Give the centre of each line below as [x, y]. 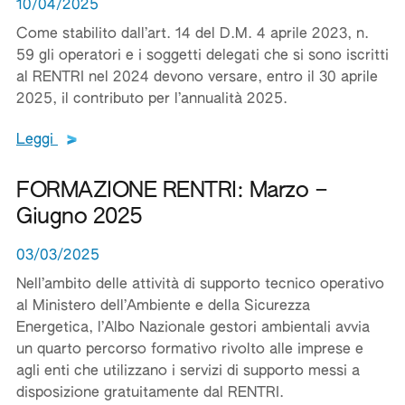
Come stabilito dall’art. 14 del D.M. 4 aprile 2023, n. [193, 34]
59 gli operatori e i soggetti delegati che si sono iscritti [202, 56]
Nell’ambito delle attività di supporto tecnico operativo [200, 285]
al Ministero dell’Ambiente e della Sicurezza [163, 306]
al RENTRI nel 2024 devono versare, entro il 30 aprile [197, 78]
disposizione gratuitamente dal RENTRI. [150, 393]
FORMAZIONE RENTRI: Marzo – [172, 191]
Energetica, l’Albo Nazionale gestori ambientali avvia [193, 328]
